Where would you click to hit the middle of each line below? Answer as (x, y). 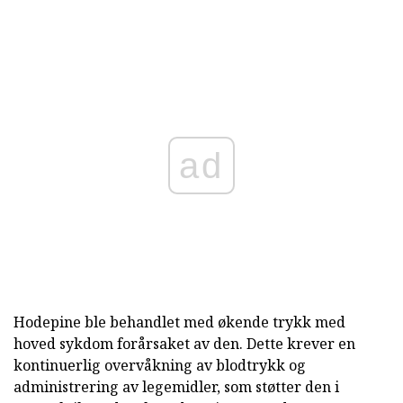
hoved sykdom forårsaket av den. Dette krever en (184, 344)
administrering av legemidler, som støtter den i (176, 387)
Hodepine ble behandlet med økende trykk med (179, 322)
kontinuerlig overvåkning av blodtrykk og (160, 366)
